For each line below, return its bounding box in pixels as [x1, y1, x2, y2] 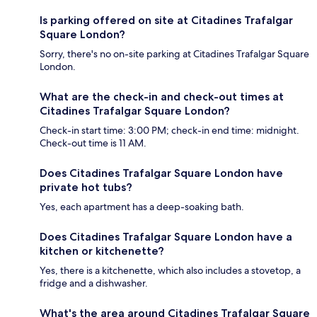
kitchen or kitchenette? [40, 243, 164, 258]
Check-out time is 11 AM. [40, 136, 146, 149]
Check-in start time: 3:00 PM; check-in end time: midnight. [40, 123, 299, 137]
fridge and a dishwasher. [40, 276, 148, 289]
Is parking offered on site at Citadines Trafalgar [40, 13, 293, 27]
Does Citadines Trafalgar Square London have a [40, 229, 292, 243]
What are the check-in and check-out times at [40, 89, 284, 103]
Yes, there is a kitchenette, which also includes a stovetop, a [40, 263, 301, 277]
